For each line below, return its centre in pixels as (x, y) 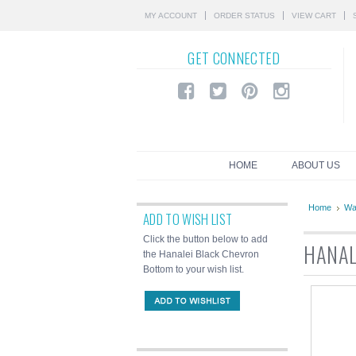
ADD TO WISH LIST (188, 219)
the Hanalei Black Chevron (201, 254)
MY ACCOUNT (171, 15)
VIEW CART (314, 15)
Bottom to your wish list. (193, 269)
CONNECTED (245, 58)
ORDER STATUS (244, 15)
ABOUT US (315, 165)
